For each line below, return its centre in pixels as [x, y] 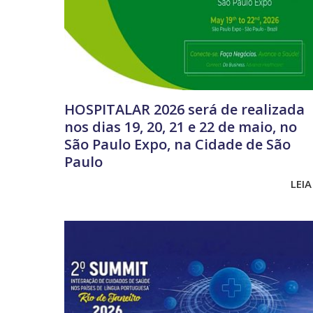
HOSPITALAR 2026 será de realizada [184, 109]
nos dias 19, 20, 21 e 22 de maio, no [181, 126]
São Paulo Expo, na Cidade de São [177, 144]
